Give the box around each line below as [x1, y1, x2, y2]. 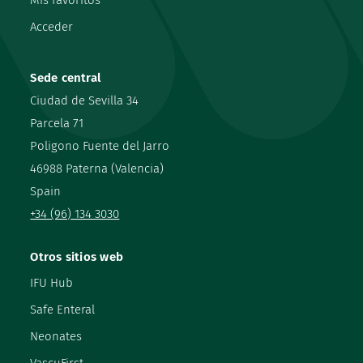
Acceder [30, 19, 74, 35]
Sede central [30, 70, 101, 86]
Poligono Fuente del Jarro [30, 139, 170, 154]
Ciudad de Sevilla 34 [30, 93, 139, 109]
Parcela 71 [30, 116, 84, 131]
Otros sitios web [30, 250, 124, 265]
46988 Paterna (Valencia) [30, 161, 164, 177]
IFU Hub [30, 275, 74, 291]
